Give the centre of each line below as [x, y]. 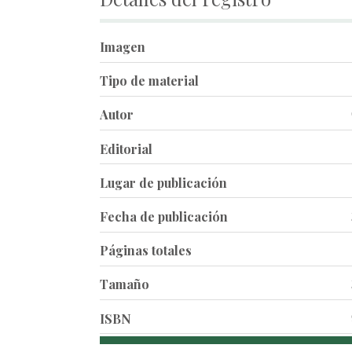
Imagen [123, 47]
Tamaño [125, 284]
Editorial [126, 148]
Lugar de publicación [163, 182]
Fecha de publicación [164, 216]
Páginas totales [146, 251]
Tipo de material [149, 81]
